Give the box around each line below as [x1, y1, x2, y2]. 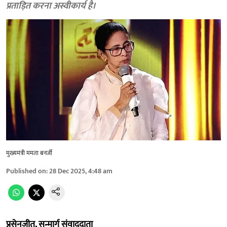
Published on [6, 165, 46, 177]
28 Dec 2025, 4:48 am [49, 165, 112, 177]
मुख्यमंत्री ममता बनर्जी [6, 147, 52, 158]
